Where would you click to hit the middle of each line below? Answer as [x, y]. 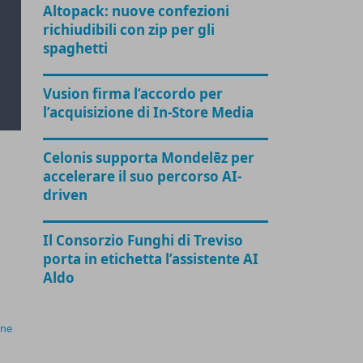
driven [66, 195]
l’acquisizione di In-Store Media [149, 113]
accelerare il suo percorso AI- [143, 177]
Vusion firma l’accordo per [133, 94]
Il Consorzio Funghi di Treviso [143, 241]
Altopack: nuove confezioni [137, 11]
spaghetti [76, 49]
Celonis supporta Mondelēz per [149, 158]
